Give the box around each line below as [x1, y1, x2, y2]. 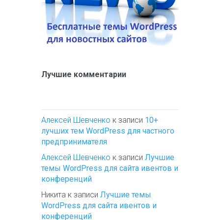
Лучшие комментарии [41, 70, 126, 80]
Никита [41, 190, 66, 200]
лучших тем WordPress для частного [41, 126, 174, 136]
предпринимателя [41, 137, 107, 147]
